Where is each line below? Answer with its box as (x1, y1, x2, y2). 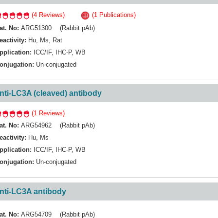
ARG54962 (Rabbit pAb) (21, 122, 95, 129)
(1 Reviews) (30, 109, 65, 117)
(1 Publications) (90, 11, 136, 18)
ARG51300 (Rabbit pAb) (21, 24, 95, 32)
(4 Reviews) (30, 11, 65, 18)
